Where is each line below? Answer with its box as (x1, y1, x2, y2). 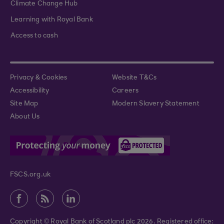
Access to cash (10, 32, 58, 39)
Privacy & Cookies (10, 74, 67, 81)
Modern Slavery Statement (112, 100, 199, 107)
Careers (112, 87, 139, 94)
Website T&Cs (112, 74, 157, 81)
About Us (10, 113, 40, 120)
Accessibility (10, 87, 49, 94)
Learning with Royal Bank (10, 16, 93, 23)
